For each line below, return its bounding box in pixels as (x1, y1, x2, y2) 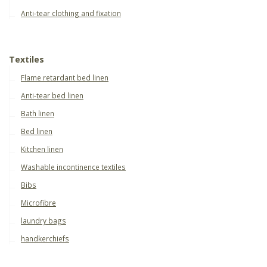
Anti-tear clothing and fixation (21, 8, 121, 18)
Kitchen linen (21, 144, 63, 154)
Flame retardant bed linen (21, 72, 108, 82)
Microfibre (21, 197, 56, 207)
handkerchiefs (21, 233, 69, 243)
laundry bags (21, 215, 66, 225)
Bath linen (21, 108, 54, 118)
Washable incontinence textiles (21, 162, 126, 172)
